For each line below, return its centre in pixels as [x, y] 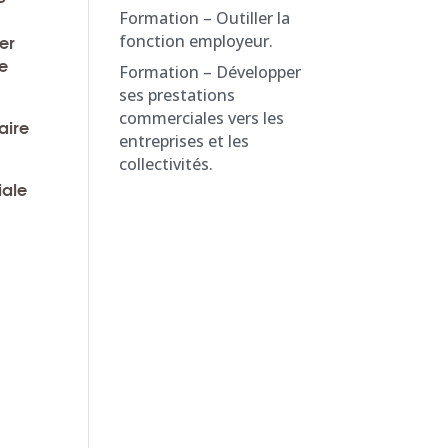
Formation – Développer [210, 72]
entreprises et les [184, 141]
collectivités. [166, 164]
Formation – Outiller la [205, 18]
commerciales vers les [202, 118]
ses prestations [177, 95]
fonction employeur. [196, 41]
